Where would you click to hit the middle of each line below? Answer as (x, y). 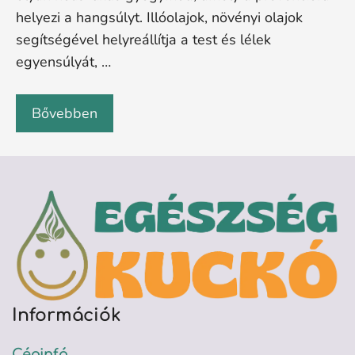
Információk (67, 315)
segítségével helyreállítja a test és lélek (143, 40)
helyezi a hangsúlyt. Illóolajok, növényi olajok (159, 17)
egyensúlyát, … (63, 62)
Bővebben (65, 113)
